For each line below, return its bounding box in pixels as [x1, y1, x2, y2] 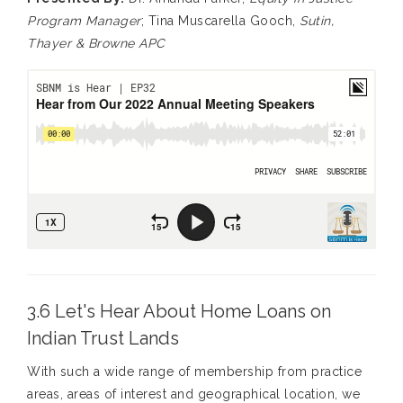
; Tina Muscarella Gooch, [140, 13, 300, 29]
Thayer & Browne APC [27, 36, 166, 51]
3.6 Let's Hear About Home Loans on [27, 300, 331, 323]
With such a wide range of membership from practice [27, 364, 362, 380]
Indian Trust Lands [27, 327, 179, 350]
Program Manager [27, 13, 141, 29]
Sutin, [300, 13, 334, 29]
